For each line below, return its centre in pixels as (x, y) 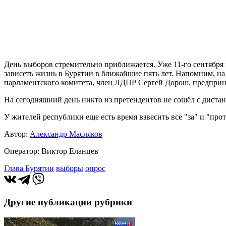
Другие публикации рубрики (68, 202)
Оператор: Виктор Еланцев (51, 151)
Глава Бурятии (29, 168)
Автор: (17, 134)
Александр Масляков (66, 134)
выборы (70, 168)
